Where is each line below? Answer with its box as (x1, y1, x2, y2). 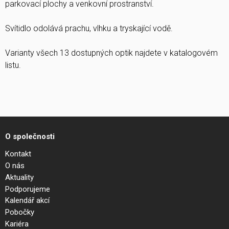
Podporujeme (5, 184, 50, 194)
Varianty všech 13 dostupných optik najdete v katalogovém (5, 48, 218, 58)
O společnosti (5, 132, 55, 142)
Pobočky (5, 208, 34, 217)
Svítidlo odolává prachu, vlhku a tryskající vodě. (5, 24, 173, 34)
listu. (5, 60, 21, 71)
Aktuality (5, 172, 34, 182)
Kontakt (5, 149, 31, 159)
